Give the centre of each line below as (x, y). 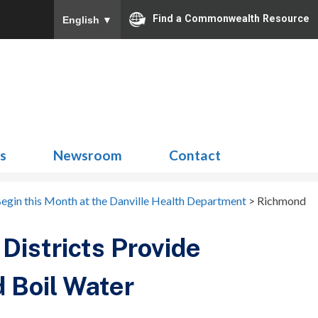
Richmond (281, 201)
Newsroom (88, 155)
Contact (195, 155)
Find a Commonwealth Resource (231, 19)
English (82, 20)
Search (272, 82)
